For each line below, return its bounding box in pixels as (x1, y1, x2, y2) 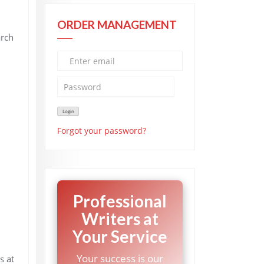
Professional (73, 191, 167, 211)
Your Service (72, 226, 167, 246)
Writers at (81, 209, 159, 229)
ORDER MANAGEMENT (57, 18, 177, 31)
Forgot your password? (57, 125, 146, 136)
